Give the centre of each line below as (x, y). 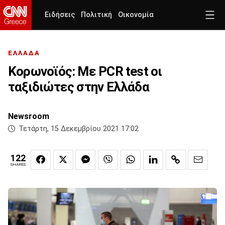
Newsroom (29, 117)
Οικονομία (136, 15)
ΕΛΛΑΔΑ (24, 53)
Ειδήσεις (60, 15)
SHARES (18, 165)
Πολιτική (96, 15)
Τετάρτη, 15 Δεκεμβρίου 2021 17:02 (79, 129)
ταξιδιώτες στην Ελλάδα (79, 87)
